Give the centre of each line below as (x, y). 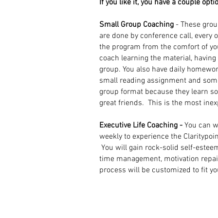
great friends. (124, 103)
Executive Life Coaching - (142, 126)
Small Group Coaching (136, 25)
